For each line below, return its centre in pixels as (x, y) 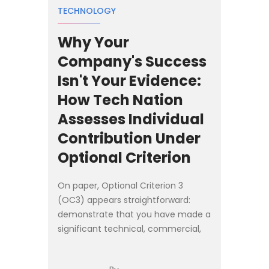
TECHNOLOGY (87, 11)
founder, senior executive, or (117, 257)
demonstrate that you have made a (134, 214)
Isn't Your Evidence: (129, 80)
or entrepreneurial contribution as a (132, 243)
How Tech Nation (120, 100)
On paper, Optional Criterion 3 (120, 185)
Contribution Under (129, 138)
